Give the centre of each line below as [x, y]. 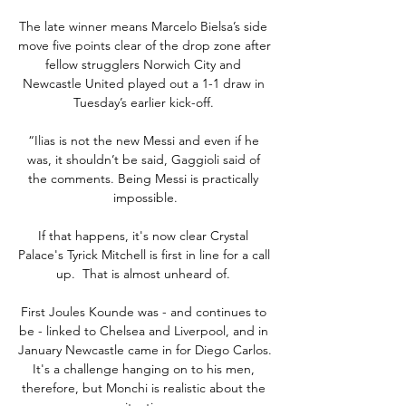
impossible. [145, 197]
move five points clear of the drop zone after [145, 45]
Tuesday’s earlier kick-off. [145, 102]
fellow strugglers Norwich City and [143, 64]
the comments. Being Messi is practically [143, 178]
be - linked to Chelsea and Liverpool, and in [143, 330]
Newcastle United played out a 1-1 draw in [143, 83]
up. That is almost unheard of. [145, 273]
